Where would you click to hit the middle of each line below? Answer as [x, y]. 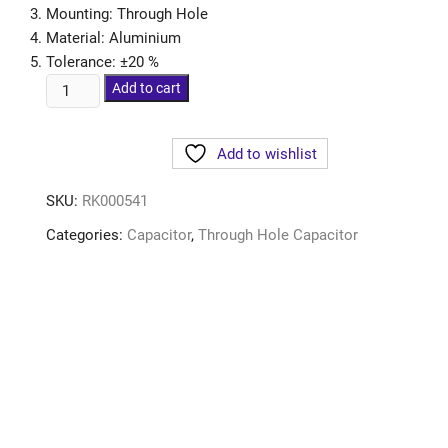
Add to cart [147, 88]
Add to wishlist [267, 154]
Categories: [86, 235]
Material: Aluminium [113, 38]
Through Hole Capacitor [278, 235]
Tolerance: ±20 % [102, 62]
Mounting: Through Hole [127, 14]
